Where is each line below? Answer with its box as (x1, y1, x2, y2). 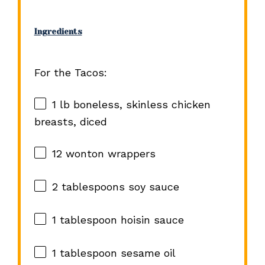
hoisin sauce (117, 214, 184, 227)
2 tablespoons (51, 180, 125, 193)
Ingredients (34, 27, 82, 36)
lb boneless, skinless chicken (56, 98, 211, 111)
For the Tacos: (34, 66, 107, 79)
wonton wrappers (62, 147, 156, 160)
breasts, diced (34, 115, 107, 128)
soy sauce (124, 180, 179, 193)
